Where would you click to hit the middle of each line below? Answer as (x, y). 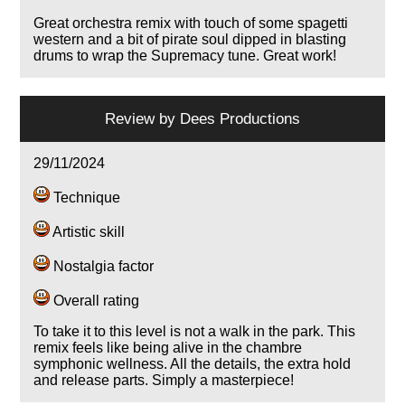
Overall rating (95, 301)
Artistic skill (88, 232)
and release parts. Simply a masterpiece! (164, 381)
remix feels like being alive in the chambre (168, 348)
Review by (142, 119)
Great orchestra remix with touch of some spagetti (191, 24)
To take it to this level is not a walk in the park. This (195, 332)
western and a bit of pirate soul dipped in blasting (190, 40)
